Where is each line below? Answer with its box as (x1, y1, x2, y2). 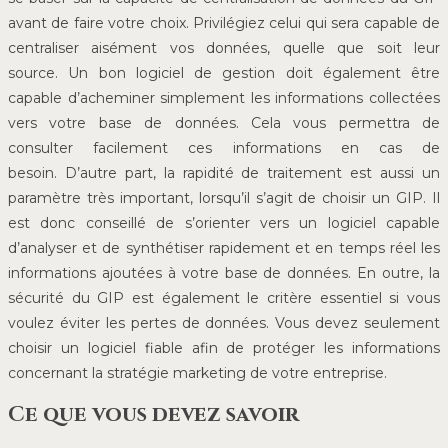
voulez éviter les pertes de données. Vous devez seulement (8, 314, 440, 333)
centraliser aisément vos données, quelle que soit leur (8, 39, 440, 58)
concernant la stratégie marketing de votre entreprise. (8, 364, 387, 383)
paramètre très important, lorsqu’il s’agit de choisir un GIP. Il (8, 189, 440, 208)
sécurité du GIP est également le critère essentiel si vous (8, 289, 440, 308)
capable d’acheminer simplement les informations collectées (8, 89, 440, 108)
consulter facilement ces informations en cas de (8, 139, 440, 158)
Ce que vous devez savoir (8, 401, 299, 430)
